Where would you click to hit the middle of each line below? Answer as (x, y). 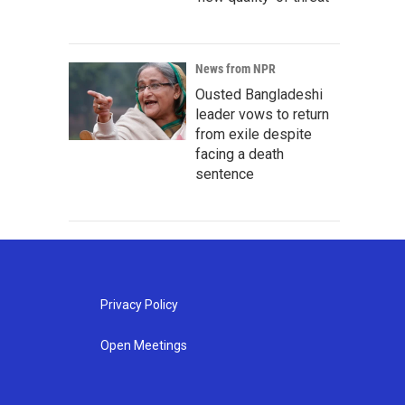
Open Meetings (143, 345)
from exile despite (254, 134)
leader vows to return (262, 114)
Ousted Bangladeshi (259, 94)
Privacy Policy (139, 305)
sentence (225, 174)
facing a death (240, 154)
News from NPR (235, 69)
